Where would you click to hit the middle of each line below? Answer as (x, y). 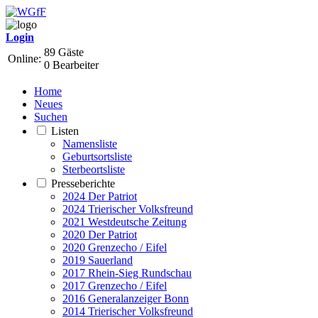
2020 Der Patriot (100, 235)
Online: (24, 59)
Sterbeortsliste (94, 169)
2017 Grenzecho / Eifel (115, 286)
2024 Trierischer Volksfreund (128, 209)
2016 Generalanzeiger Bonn (126, 298)
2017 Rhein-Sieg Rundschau (127, 273)
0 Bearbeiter (71, 65)
